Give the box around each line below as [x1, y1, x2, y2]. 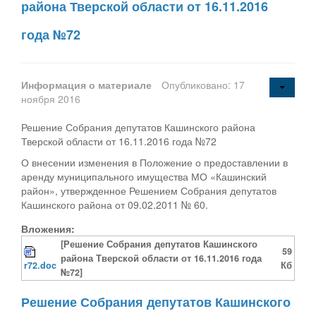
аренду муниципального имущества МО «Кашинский [21, 169, 267, 183]
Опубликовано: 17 [162, 77, 245, 92]
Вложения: [21, 221, 75, 236]
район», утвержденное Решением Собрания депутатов [21, 183, 276, 197]
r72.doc [24, 258, 56, 272]
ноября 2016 [21, 91, 80, 106]
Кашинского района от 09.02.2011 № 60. [21, 197, 208, 212]
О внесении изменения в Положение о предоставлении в [21, 154, 288, 169]
